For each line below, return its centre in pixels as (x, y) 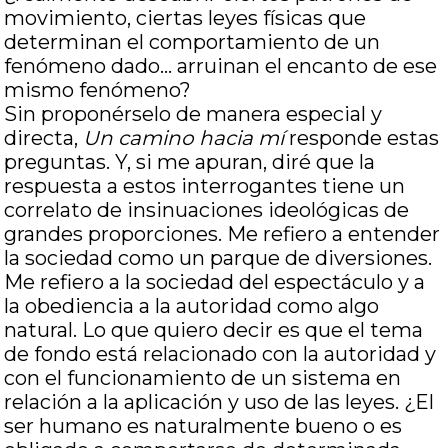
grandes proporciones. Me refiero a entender (222, 234)
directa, (44, 138)
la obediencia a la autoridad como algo (192, 306)
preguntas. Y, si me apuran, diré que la (190, 162)
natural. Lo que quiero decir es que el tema (214, 330)
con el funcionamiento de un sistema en (203, 378)
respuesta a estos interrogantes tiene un (205, 186)
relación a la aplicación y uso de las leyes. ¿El (219, 402)
